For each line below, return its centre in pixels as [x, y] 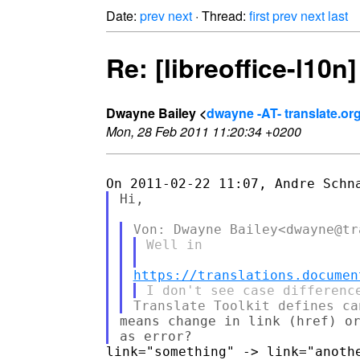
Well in [175, 244]
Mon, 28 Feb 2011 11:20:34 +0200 [204, 131]
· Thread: [221, 16]
